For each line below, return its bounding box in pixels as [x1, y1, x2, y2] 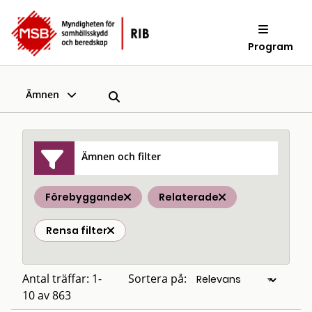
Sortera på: [128, 271, 187, 286]
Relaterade [159, 190, 219, 204]
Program [248, 39, 294, 54]
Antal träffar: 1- [22, 271, 102, 286]
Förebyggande [45, 190, 124, 204]
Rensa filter [46, 224, 107, 237]
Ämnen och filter [81, 149, 162, 163]
